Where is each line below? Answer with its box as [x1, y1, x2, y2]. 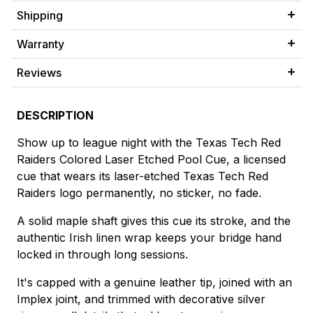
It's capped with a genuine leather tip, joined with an [17, 275, 292, 290]
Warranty [17, 37, 64, 52]
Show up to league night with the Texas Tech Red [17, 136, 281, 150]
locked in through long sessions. [17, 247, 188, 262]
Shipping [17, 8, 63, 23]
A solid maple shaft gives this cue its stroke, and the [17, 214, 291, 228]
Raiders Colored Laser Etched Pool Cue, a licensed [17, 152, 286, 167]
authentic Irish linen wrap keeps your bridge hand [17, 231, 282, 245]
